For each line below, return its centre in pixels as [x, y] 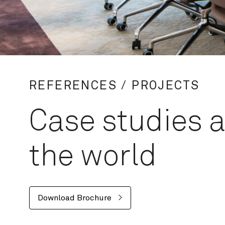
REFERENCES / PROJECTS [115, 86]
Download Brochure [76, 198]
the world [93, 157]
